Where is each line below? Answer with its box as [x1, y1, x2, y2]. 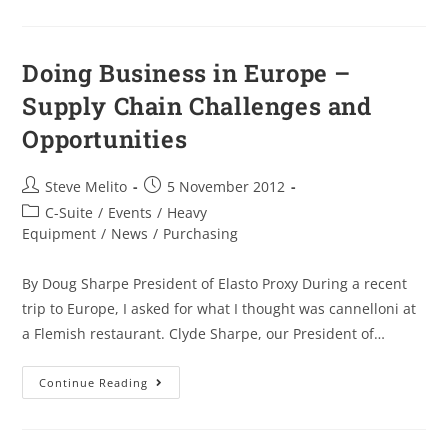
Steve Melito [45, 176, 128, 196]
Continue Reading [39, 374, 149, 390]
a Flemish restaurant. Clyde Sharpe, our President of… [22, 323, 386, 343]
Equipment [22, 223, 97, 243]
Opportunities [22, 122, 188, 155]
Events [108, 202, 153, 222]
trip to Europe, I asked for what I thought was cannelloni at [22, 298, 417, 318]
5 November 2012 [167, 176, 286, 196]
